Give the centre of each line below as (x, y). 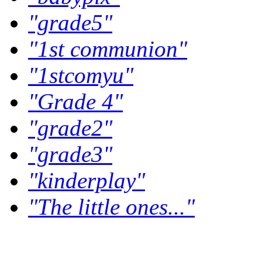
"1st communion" (108, 49)
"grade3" (70, 154)
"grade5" (70, 22)
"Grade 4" (75, 101)
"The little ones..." (111, 206)
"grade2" (70, 127)
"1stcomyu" (81, 75)
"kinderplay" (87, 180)
